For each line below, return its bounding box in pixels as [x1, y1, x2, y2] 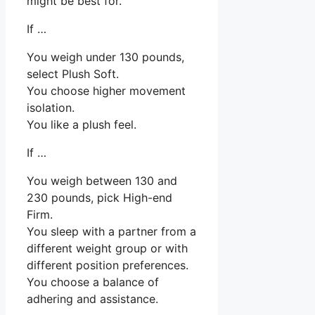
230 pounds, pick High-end [27, 191, 172, 205]
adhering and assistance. [27, 292, 158, 307]
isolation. [27, 101, 75, 115]
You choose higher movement [27, 84, 186, 98]
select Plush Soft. [27, 67, 119, 82]
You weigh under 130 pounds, [27, 50, 184, 65]
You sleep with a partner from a [27, 224, 196, 239]
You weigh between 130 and [27, 174, 177, 188]
